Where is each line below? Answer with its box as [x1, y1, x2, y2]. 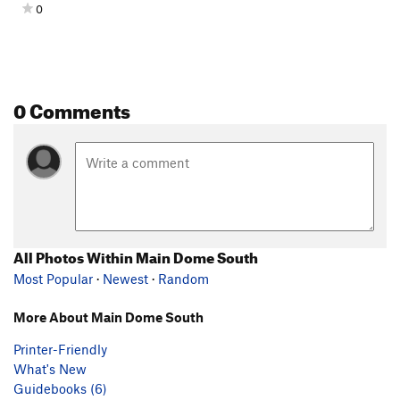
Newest [103, 270, 148, 287]
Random [158, 270, 209, 287]
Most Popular [13, 270, 93, 287]
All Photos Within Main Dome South [13, 243, 258, 267]
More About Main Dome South [13, 308, 204, 325]
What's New [13, 360, 87, 377]
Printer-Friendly [13, 340, 107, 357]
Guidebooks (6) [13, 379, 107, 396]
